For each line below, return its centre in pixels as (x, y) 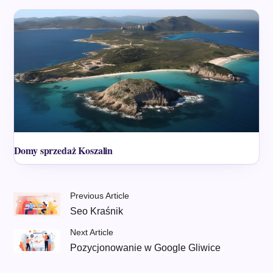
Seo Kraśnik (97, 211)
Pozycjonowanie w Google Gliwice (146, 248)
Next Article (92, 232)
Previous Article (100, 196)
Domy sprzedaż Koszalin (63, 151)
